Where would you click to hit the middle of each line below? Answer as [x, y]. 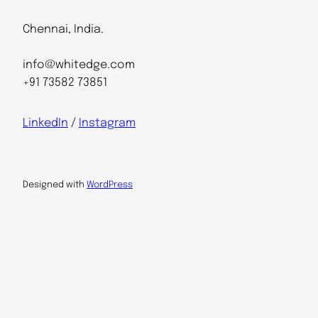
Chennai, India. [63, 30]
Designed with [55, 185]
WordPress [110, 185]
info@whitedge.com [79, 65]
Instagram [107, 124]
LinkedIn [45, 124]
